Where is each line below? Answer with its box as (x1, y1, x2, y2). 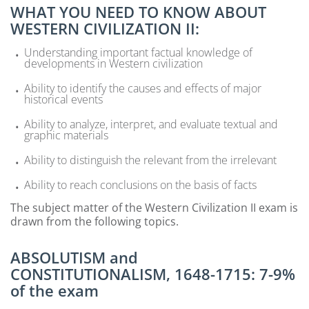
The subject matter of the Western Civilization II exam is (10, 199, 298, 215)
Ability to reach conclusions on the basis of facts (24, 177, 257, 192)
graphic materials (24, 127, 108, 143)
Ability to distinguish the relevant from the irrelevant (24, 152, 277, 168)
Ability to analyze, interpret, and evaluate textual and (24, 116, 278, 132)
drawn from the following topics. (10, 213, 179, 229)
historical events (24, 91, 103, 107)
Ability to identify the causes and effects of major (24, 80, 261, 96)
